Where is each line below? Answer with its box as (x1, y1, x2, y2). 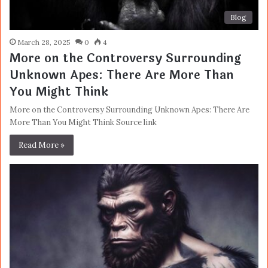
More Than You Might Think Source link (10, 117, 157, 128)
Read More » (19, 140, 65, 151)
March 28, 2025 (17, 38, 71, 47)
